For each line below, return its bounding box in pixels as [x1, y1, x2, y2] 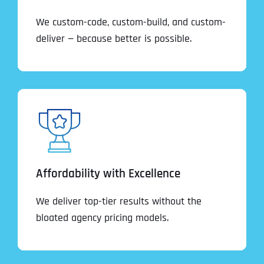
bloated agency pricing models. [36, 210, 169, 225]
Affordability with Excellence [36, 166, 180, 181]
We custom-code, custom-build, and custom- [36, 15, 226, 29]
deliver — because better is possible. [36, 31, 192, 45]
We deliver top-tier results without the [36, 194, 202, 208]
